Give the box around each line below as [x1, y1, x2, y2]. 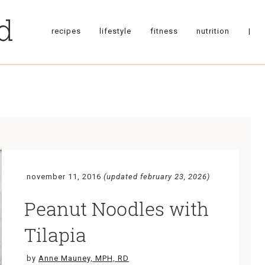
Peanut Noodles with [24, 196, 209, 221]
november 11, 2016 [27, 172, 101, 181]
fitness [150, 26, 178, 35]
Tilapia [24, 222, 87, 247]
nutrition [196, 26, 230, 35]
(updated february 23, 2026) [104, 172, 210, 181]
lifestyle [99, 26, 132, 35]
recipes [51, 26, 81, 35]
